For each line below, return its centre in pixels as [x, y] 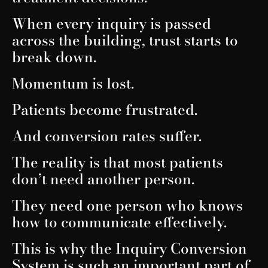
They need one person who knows [127, 205]
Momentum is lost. [73, 83]
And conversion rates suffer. [107, 136]
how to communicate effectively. [119, 222]
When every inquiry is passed [112, 23]
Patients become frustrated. [105, 109]
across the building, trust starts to [125, 40]
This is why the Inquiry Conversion [130, 248]
